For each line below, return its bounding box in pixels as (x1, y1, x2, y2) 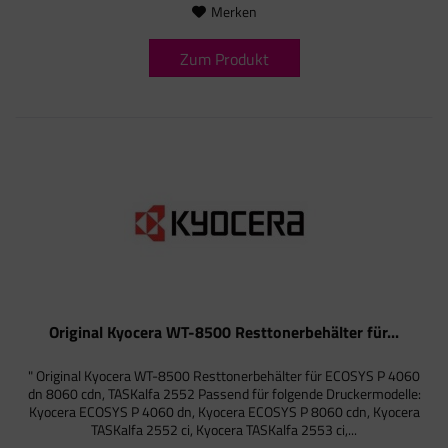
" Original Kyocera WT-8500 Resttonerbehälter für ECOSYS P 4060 (28, 365, 421, 387)
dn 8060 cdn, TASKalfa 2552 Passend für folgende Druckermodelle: (27, 383, 421, 405)
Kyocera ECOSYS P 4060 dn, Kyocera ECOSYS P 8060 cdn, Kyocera (28, 401, 420, 423)
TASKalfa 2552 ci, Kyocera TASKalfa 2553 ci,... (91, 419, 358, 441)
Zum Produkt (179, 46, 269, 71)
